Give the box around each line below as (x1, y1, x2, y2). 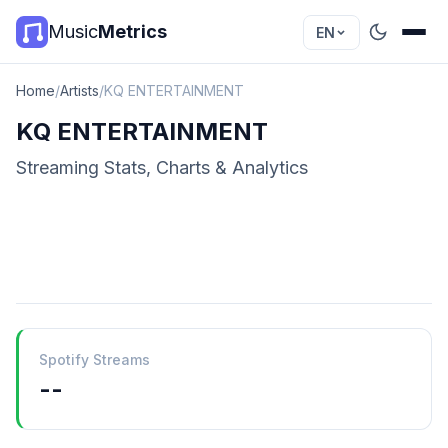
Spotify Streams (39, 351, 150, 368)
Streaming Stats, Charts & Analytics (16, 157, 308, 178)
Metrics (98, 21, 167, 42)
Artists (60, 82, 99, 99)
